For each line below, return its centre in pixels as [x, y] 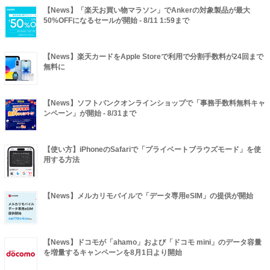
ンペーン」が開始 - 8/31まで [90, 113]
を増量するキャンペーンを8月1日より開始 [113, 252]
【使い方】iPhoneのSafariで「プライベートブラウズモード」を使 [152, 149]
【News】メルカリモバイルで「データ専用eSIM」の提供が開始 [148, 196]
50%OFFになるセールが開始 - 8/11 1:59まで [116, 20]
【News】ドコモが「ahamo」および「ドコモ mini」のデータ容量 [152, 242]
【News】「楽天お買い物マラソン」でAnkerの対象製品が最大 [147, 10]
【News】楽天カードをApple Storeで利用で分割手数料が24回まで [153, 56]
